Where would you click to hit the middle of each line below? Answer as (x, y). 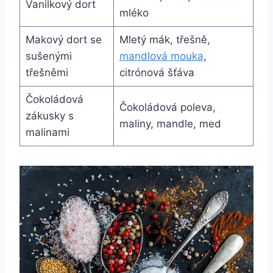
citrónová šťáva (157, 72)
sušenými (48, 56)
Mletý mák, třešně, (165, 39)
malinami (47, 132)
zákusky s (49, 115)
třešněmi (47, 72)
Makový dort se (63, 39)
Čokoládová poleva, (167, 107)
